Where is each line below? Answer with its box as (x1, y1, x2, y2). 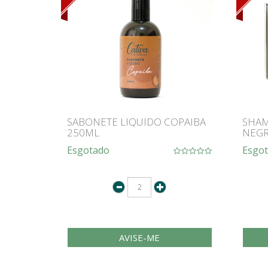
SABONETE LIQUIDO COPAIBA (67, 114, 206, 129)
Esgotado (67, 143, 109, 157)
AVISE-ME (119, 231, 160, 243)
